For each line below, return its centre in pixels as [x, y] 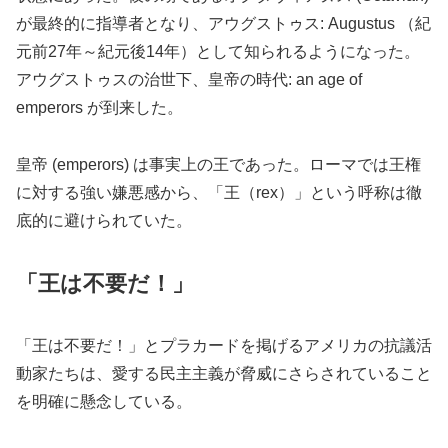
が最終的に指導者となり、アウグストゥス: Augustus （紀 [223, 24]
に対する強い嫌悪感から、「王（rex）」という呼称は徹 [219, 192]
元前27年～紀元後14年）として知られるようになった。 [218, 52]
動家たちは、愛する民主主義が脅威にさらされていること [224, 373]
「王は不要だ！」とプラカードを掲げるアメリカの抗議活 [224, 345]
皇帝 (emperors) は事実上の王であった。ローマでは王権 [218, 164]
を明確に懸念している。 [104, 401]
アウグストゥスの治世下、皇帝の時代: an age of [189, 80]
